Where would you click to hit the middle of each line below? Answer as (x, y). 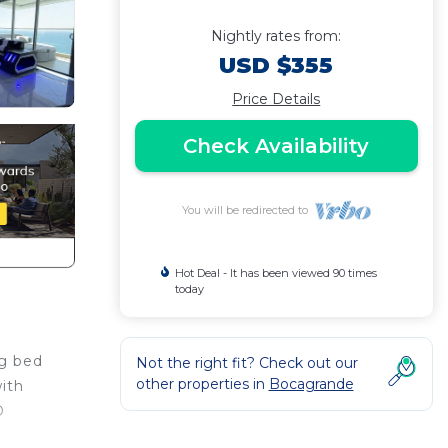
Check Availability (276, 146)
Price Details (276, 99)
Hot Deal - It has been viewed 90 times (275, 273)
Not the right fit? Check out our (246, 363)
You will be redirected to (247, 210)
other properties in (202, 384)
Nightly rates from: (276, 36)
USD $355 (276, 65)
